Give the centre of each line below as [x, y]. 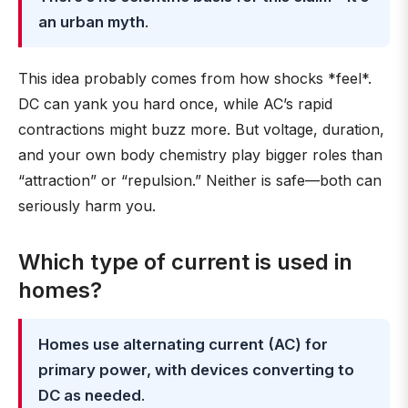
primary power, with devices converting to [196, 370]
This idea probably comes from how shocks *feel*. [195, 78]
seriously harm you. [87, 206]
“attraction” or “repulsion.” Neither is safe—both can [200, 180]
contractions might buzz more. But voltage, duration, [201, 129]
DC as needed [90, 395]
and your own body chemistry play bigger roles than [200, 155]
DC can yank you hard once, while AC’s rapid [175, 104]
